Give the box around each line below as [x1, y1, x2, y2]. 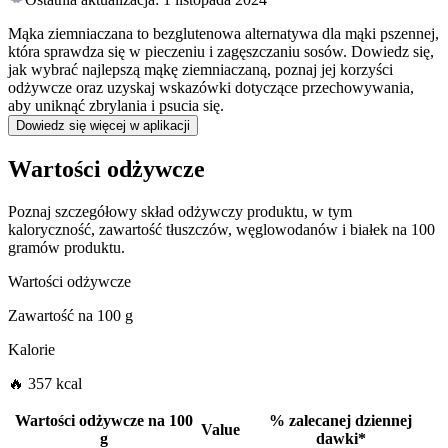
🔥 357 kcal [8, 375, 82, 393]
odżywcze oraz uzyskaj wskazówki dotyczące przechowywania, [8, 79, 414, 97]
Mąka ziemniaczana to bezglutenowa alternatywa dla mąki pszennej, [8, 25, 439, 43]
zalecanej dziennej [289, 412, 412, 430]
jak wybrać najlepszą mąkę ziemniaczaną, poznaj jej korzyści [8, 61, 393, 79]
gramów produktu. [8, 239, 125, 257]
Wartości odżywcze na [15, 412, 165, 430]
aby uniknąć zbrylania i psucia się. [8, 97, 224, 115]
